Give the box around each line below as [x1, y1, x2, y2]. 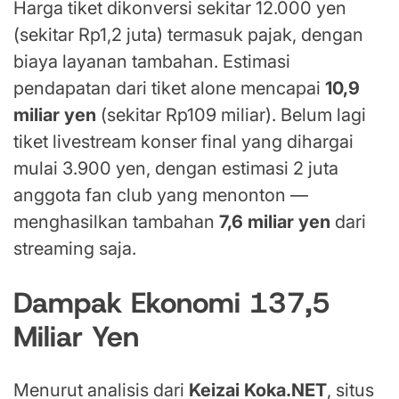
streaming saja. [13, 238, 136, 260]
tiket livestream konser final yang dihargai [13, 131, 354, 153]
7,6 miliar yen [219, 211, 330, 233]
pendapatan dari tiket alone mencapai [13, 77, 325, 100]
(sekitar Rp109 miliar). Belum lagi [96, 104, 366, 126]
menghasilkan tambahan [13, 211, 219, 233]
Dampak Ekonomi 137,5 [13, 283, 330, 322]
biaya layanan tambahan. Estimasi [13, 51, 290, 73]
